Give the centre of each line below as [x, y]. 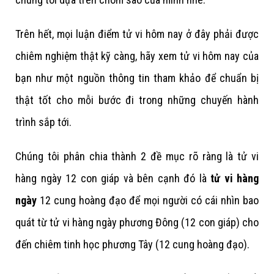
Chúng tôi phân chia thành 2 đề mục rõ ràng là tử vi [137, 156]
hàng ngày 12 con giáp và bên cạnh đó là [113, 178]
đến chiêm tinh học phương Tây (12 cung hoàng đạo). [132, 244]
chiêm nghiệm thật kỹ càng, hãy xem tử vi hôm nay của [137, 56]
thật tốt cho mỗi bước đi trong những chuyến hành [137, 100]
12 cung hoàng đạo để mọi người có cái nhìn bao [148, 200]
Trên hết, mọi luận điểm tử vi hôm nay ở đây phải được [137, 34]
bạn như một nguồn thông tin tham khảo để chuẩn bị [137, 78]
